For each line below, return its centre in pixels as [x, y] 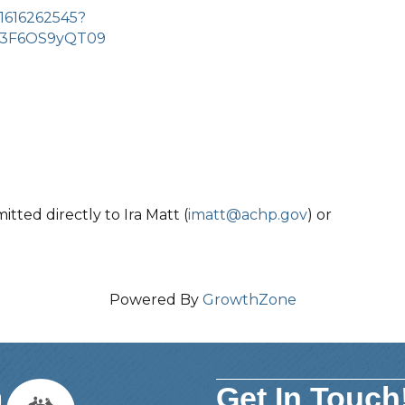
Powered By [155, 300]
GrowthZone [249, 300]
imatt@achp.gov [248, 215]
